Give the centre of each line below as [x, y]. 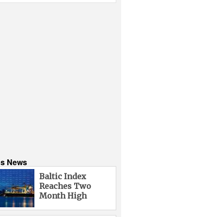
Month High [63, 195]
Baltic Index [62, 176]
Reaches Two [65, 186]
